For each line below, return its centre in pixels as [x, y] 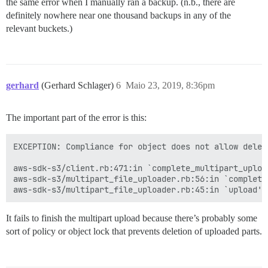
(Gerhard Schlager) [79, 85]
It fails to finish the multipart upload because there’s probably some [132, 218]
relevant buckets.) [39, 28]
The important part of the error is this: [76, 118]
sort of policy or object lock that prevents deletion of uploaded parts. [134, 231]
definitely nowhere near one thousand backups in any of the [118, 15]
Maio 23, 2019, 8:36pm [170, 85]
